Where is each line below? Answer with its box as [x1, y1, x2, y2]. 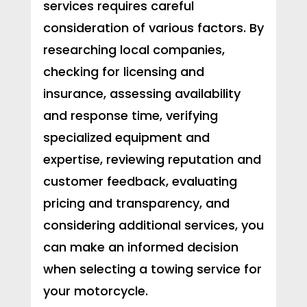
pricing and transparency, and [42, 195, 230, 212]
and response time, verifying [42, 107, 218, 125]
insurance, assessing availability [42, 85, 241, 103]
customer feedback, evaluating [42, 173, 237, 191]
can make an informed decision [42, 238, 238, 256]
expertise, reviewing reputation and [42, 151, 261, 169]
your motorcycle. [42, 282, 148, 300]
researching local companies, [42, 41, 225, 59]
